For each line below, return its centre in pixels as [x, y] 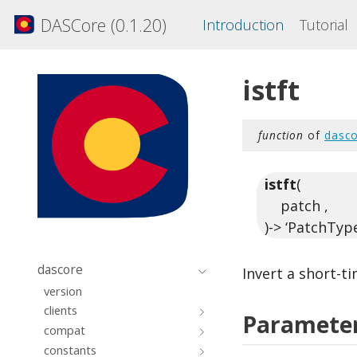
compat [64, 330]
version [63, 290]
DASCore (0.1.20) [103, 25]
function [281, 135]
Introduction [243, 25]
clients [60, 310]
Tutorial [324, 25]
